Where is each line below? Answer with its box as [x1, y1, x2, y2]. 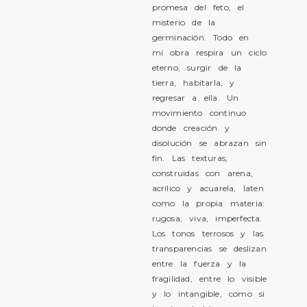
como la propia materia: [151, 198, 265, 208]
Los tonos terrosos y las [151, 228, 264, 238]
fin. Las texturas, [151, 153, 228, 163]
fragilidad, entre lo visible [151, 273, 267, 284]
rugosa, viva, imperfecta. [151, 213, 262, 223]
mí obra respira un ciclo [151, 47, 267, 58]
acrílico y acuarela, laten [151, 183, 264, 193]
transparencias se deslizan [151, 243, 267, 254]
